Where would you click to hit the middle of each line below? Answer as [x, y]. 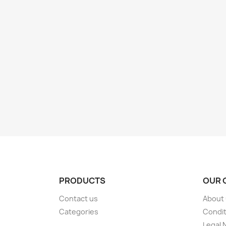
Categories [79, 212]
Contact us [78, 199]
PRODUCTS [82, 181]
